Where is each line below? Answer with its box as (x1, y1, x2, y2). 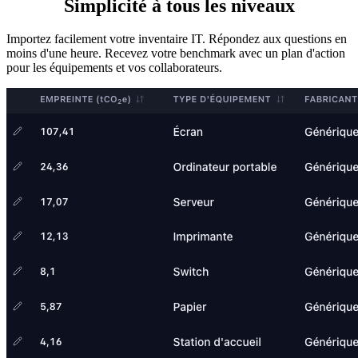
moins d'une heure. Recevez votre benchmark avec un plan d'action (6, 46, 345, 61)
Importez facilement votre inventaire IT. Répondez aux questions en (6, 32, 347, 46)
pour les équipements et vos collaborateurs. (6, 61, 222, 75)
